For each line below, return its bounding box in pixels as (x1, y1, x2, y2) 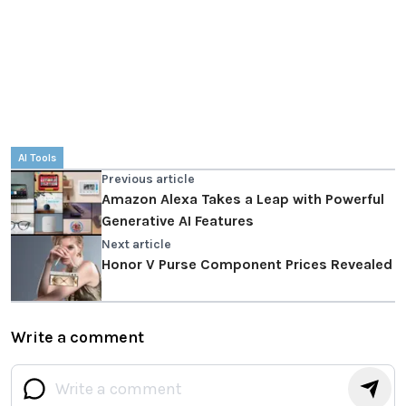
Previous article (101, 171, 195, 188)
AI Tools (18, 151, 56, 165)
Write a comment (11, 327, 144, 348)
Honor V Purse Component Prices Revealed (101, 256, 392, 274)
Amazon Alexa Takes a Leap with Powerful (101, 190, 384, 208)
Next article (101, 237, 171, 253)
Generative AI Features (101, 212, 254, 230)
